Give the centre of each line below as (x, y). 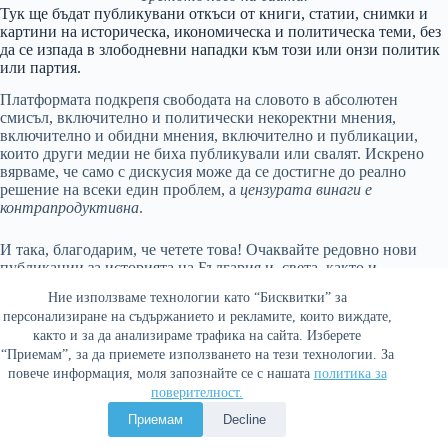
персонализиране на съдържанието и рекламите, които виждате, (197, 316)
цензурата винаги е (306, 190)
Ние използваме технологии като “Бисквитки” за (197, 297)
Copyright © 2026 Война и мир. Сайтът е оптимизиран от (197, 430)
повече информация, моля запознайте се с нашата (160, 373)
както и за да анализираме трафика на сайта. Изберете (197, 335)
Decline (245, 419)
